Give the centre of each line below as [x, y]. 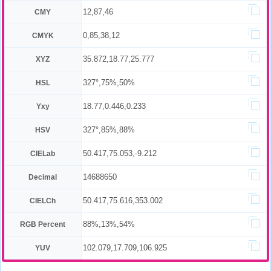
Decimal [43, 177]
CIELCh [43, 201]
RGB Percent [43, 224]
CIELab [43, 154]
